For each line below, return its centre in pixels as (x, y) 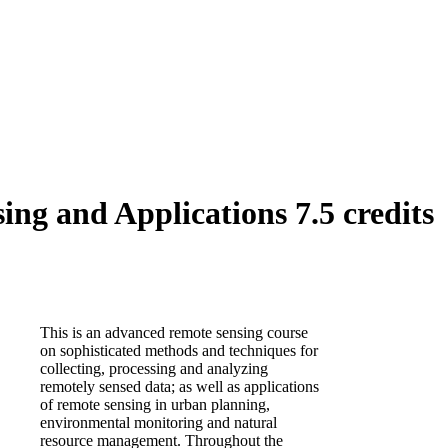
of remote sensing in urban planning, (155, 404)
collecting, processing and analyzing (154, 368)
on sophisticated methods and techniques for (179, 350)
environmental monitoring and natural (158, 422)
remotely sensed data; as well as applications (179, 386)
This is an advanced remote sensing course (174, 332)
